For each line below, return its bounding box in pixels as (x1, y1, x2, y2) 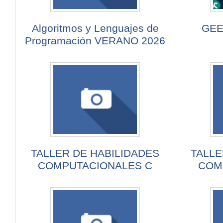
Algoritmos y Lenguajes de (31, 22, 159, 34)
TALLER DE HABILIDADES (31, 147, 160, 159)
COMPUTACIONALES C (38, 160, 153, 172)
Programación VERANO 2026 (25, 35, 166, 47)
